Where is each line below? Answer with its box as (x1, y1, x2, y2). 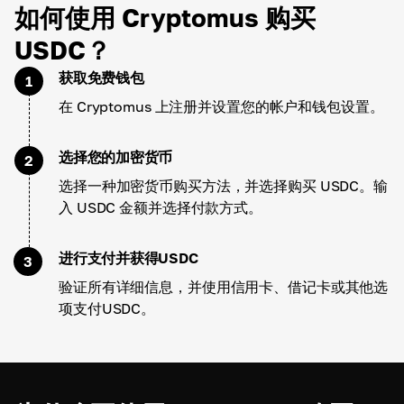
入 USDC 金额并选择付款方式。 (59, 198, 262, 216)
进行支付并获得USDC (59, 249, 198, 267)
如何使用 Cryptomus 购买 (14, 3, 316, 32)
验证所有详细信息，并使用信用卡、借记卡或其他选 (59, 278, 389, 296)
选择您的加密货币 (59, 148, 173, 166)
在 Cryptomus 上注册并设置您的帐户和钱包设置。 (59, 97, 384, 115)
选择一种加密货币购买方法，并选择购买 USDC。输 (59, 177, 388, 195)
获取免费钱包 (59, 69, 144, 87)
